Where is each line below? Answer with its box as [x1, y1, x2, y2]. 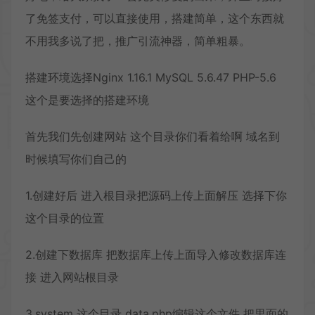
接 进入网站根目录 [25, 270, 119, 285]
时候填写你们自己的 [25, 152, 127, 167]
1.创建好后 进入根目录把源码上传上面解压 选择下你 [25, 188, 287, 203]
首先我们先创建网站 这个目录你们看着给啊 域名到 [25, 129, 280, 144]
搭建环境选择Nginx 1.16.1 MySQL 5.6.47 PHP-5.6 [25, 70, 276, 85]
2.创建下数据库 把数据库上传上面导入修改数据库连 [25, 247, 286, 262]
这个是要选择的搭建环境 [25, 93, 149, 108]
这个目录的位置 [25, 211, 104, 226]
